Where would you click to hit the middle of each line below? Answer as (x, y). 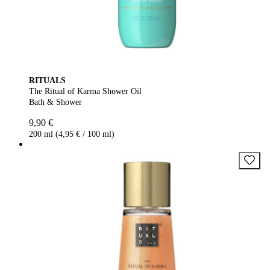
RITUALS (47, 80)
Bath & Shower (55, 102)
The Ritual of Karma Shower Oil (85, 91)
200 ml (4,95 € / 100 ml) (72, 134)
